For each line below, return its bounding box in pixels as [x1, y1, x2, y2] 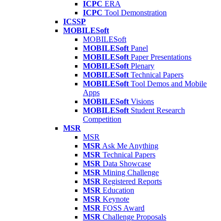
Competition [83, 115, 121, 123]
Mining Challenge [103, 168, 159, 177]
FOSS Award [103, 204, 145, 212]
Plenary [131, 62, 154, 70]
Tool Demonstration [105, 8, 167, 17]
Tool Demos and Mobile [131, 79, 207, 88]
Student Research [131, 106, 185, 114]
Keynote [103, 195, 129, 203]
